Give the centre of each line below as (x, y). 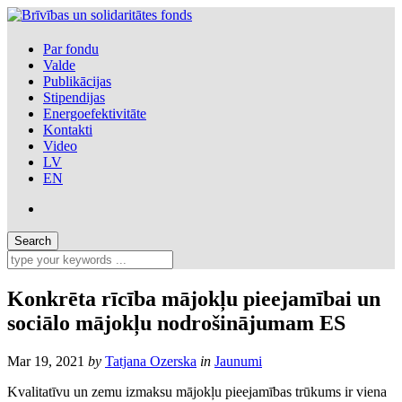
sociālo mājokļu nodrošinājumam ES (176, 323)
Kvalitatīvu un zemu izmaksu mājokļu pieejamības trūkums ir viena (197, 391)
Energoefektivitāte (95, 113)
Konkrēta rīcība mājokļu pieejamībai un (194, 298)
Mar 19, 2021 (46, 361)
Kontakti (68, 129)
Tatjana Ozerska (151, 361)
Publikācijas (77, 81)
